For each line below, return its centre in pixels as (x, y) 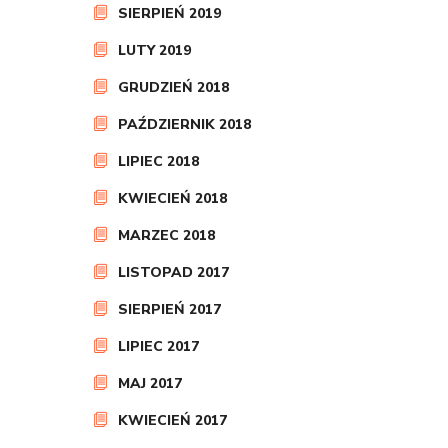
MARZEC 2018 (166, 235)
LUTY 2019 (154, 50)
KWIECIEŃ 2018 (172, 198)
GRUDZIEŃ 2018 (173, 87)
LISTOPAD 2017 (173, 272)
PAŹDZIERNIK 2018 (184, 124)
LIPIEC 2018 (158, 161)
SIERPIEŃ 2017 (169, 309)
